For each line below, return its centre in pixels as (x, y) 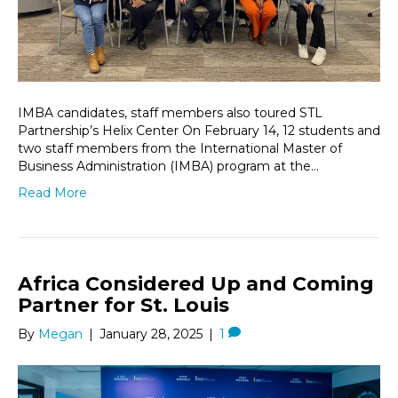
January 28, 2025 (151, 334)
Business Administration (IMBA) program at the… (168, 166)
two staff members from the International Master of (180, 148)
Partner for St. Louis (123, 305)
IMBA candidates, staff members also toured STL (170, 112)
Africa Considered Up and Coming (196, 283)
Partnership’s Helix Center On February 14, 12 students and (199, 130)
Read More (52, 192)
